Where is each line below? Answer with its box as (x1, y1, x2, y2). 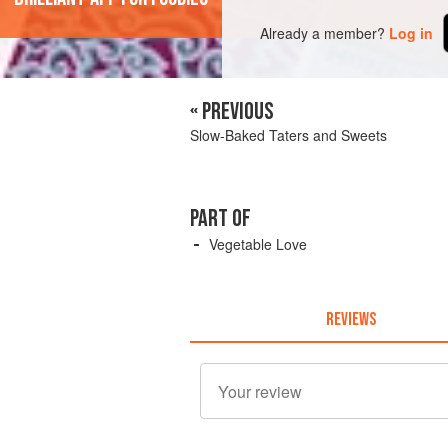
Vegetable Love (209, 234, 307, 254)
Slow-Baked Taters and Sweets (190, 125, 387, 145)
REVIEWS (325, 308, 376, 330)
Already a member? (260, 22, 386, 43)
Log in (389, 22, 434, 43)
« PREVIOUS (190, 97, 274, 126)
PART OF (190, 204, 251, 233)
